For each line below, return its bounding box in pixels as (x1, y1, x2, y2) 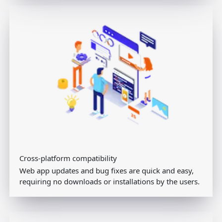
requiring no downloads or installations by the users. (19, 176, 200, 187)
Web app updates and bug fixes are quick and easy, (19, 166, 194, 176)
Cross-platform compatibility (19, 153, 117, 164)
